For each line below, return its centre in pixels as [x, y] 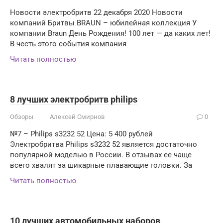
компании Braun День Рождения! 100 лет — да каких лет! [110, 33]
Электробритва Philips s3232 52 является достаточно [104, 144]
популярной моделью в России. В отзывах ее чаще [101, 155]
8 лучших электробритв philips [74, 99]
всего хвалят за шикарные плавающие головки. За [101, 165]
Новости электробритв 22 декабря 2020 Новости [96, 12]
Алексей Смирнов [77, 116]
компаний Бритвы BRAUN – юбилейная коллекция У [103, 23]
